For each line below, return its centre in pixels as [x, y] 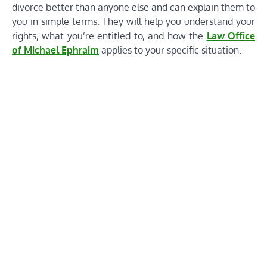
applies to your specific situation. [170, 50]
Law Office [231, 35]
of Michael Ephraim [55, 50]
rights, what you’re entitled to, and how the [109, 35]
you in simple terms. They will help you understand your [133, 21]
